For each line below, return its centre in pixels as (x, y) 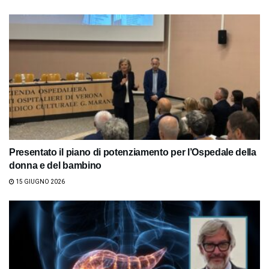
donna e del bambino (55, 165)
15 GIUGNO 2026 (40, 181)
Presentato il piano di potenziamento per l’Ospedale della (133, 152)
